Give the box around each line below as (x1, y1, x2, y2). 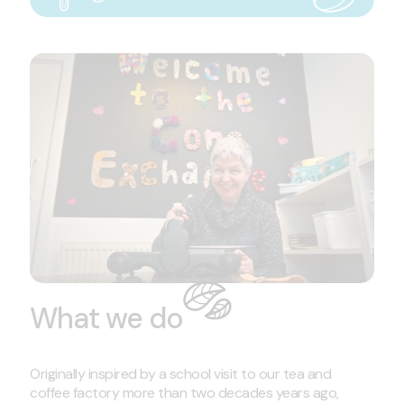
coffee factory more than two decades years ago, (30, 382, 339, 402)
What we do (30, 298, 183, 337)
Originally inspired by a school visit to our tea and (30, 363, 331, 383)
